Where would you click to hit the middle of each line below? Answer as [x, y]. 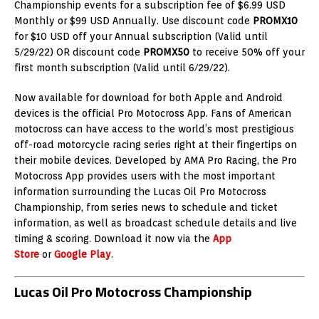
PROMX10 [275, 21]
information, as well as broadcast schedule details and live [156, 223]
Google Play [83, 255]
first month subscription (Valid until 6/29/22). [122, 68]
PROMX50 [166, 52]
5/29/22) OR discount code [79, 52]
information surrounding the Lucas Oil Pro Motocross [140, 192]
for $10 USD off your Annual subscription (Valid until [141, 37]
